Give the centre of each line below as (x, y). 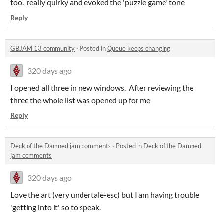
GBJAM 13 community (42, 48)
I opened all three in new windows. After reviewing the (102, 88)
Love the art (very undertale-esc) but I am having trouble (105, 195)
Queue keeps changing (139, 48)
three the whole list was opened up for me (80, 100)
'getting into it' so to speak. (57, 207)
